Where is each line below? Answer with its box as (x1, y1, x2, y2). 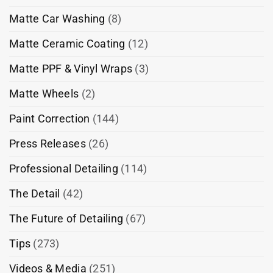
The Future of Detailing (9, 212, 124, 225)
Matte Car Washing (9, 12, 105, 26)
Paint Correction (9, 112, 90, 126)
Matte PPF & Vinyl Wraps (9, 62, 133, 76)
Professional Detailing (9, 162, 118, 175)
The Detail (9, 187, 60, 200)
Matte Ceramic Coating (9, 37, 126, 51)
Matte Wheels (9, 87, 79, 101)
